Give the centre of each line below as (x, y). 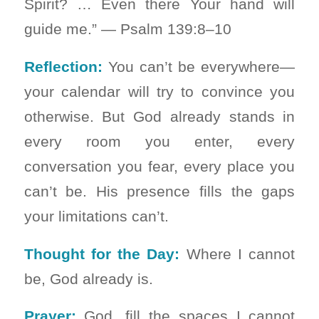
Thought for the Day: (102, 253)
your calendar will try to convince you (159, 91)
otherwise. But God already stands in (159, 116)
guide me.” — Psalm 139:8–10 (127, 29)
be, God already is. (88, 278)
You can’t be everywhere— (199, 66)
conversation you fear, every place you (159, 166)
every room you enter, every (159, 141)
